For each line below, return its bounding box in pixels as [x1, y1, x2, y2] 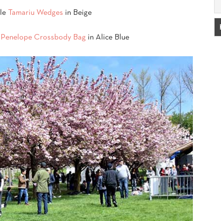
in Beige [63, 9, 92, 17]
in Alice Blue [85, 34, 129, 41]
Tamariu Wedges [8, 9, 63, 17]
